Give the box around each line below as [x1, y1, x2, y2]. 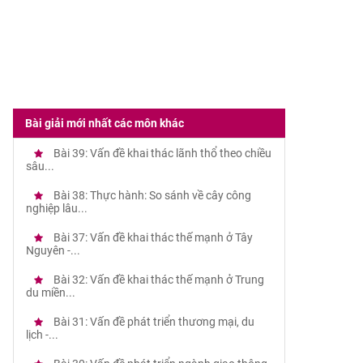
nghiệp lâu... [25, 202, 88, 215]
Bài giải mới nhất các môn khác [24, 117, 184, 130]
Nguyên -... [25, 244, 80, 257]
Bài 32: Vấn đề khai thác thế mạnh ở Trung [50, 273, 264, 286]
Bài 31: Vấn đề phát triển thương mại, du [50, 315, 254, 328]
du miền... [25, 286, 75, 299]
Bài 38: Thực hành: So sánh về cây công [50, 189, 251, 202]
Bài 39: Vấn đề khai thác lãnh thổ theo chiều [50, 147, 271, 160]
